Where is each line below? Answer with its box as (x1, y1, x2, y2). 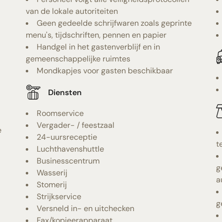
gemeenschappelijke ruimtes (26, 54, 131, 64)
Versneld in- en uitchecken (37, 203, 135, 214)
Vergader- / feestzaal (37, 120, 115, 130)
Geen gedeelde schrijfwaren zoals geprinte (37, 18, 192, 28)
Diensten (48, 87, 82, 98)
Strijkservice (37, 191, 82, 202)
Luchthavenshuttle (37, 144, 105, 154)
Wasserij (37, 167, 68, 178)
